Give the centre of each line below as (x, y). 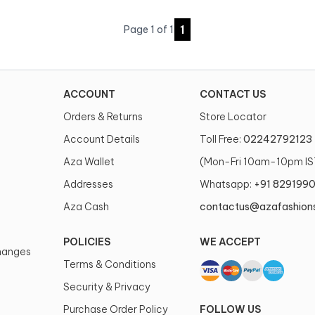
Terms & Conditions (109, 264)
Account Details (101, 139)
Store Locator (233, 117)
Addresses (88, 184)
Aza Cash (86, 207)
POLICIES (86, 242)
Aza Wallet (89, 162)
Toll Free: (221, 139)
